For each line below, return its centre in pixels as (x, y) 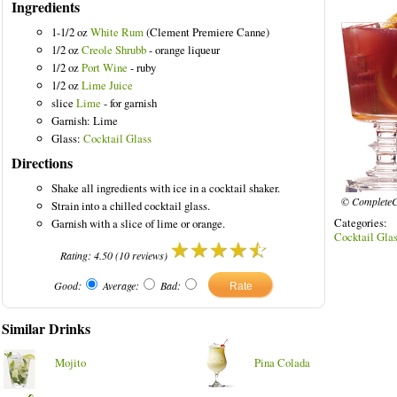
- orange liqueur (183, 50)
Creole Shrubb (114, 50)
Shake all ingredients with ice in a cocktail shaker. (166, 188)
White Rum (117, 32)
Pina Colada (282, 362)
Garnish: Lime (85, 121)
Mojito (70, 362)
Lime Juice (107, 85)
